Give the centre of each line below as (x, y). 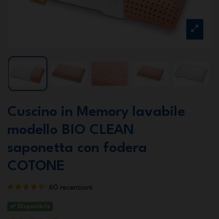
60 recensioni (71, 188)
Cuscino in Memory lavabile (96, 112)
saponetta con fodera (77, 149)
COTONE (36, 167)
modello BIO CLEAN (71, 131)
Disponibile (33, 207)
